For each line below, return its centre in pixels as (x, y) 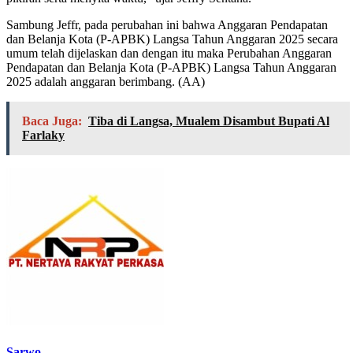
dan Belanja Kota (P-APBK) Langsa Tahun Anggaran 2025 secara (172, 39)
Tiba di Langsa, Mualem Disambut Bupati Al (209, 121)
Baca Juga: (52, 121)
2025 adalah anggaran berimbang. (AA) (106, 81)
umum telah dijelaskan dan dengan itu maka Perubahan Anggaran (169, 53)
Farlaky (43, 135)
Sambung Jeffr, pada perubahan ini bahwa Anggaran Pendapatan (167, 24)
